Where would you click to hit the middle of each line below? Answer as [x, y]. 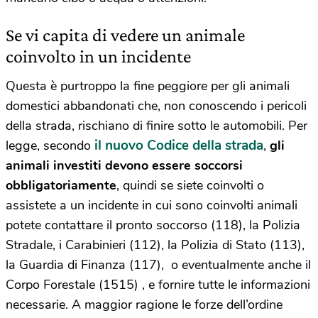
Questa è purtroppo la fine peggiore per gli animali [148, 86]
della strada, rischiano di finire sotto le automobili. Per [157, 125]
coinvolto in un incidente [98, 56]
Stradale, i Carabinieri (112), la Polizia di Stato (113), [155, 245]
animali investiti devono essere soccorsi [124, 165]
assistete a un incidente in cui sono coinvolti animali [152, 205]
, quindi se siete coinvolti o [190, 185]
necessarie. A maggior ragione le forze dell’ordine [144, 304]
